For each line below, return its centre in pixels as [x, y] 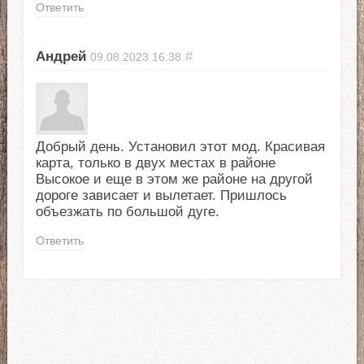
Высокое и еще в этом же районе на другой [174, 180]
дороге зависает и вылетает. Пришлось [161, 196]
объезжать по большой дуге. [127, 212]
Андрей [61, 57]
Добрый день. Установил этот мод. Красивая [180, 147]
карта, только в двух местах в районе [155, 163]
